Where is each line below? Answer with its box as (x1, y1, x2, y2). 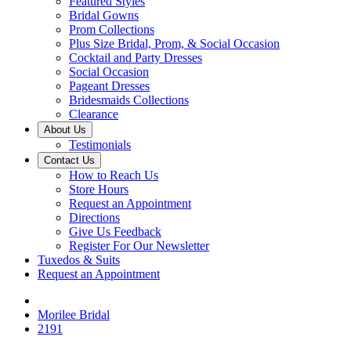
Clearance (69, 107, 118, 121)
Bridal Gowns (69, 9, 139, 22)
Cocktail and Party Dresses (69, 51, 202, 64)
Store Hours (69, 183, 128, 196)
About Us (44, 124, 86, 136)
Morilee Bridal (38, 308, 110, 321)
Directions (69, 211, 120, 224)
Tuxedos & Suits (38, 253, 120, 266)
